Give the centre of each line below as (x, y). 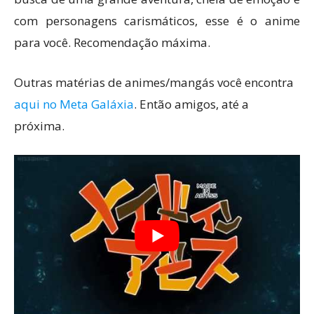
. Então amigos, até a (191, 104)
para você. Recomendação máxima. (112, 43)
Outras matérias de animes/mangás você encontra (154, 83)
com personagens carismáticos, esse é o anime (157, 21)
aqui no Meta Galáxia (74, 104)
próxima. (39, 126)
